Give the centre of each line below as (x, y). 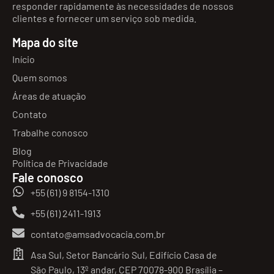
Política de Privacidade (60, 163)
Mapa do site (45, 42)
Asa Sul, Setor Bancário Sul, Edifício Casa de (124, 254)
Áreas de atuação (49, 95)
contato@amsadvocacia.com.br (98, 234)
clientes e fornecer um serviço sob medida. (104, 18)
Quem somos (40, 77)
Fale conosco (48, 177)
